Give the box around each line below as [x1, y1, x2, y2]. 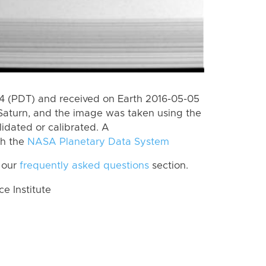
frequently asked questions [20, 161, 149, 171]
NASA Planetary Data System [27, 137, 169, 147]
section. [149, 161, 188, 171]
